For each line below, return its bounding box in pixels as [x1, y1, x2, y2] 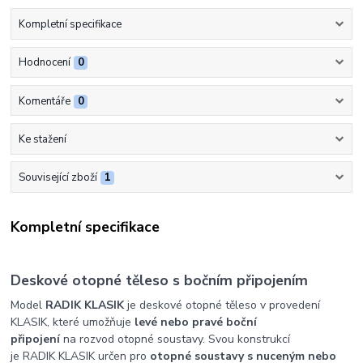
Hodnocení [18, 55, 70, 70]
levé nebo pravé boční [135, 314, 258, 331]
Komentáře [18, 93, 70, 109]
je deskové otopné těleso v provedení [124, 297, 321, 314]
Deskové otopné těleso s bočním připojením [11, 271, 309, 291]
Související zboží [18, 170, 97, 186]
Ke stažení [18, 131, 66, 147]
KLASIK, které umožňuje [11, 314, 135, 331]
